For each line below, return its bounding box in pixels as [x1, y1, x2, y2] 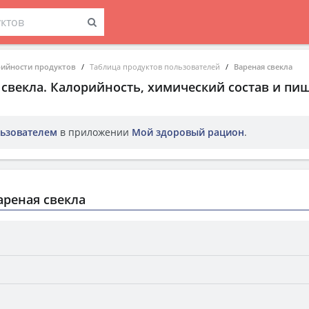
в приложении [57, 126, 132, 139]
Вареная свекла [234, 61, 292, 72]
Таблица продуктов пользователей [90, 61, 220, 72]
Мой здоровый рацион [132, 126, 244, 139]
